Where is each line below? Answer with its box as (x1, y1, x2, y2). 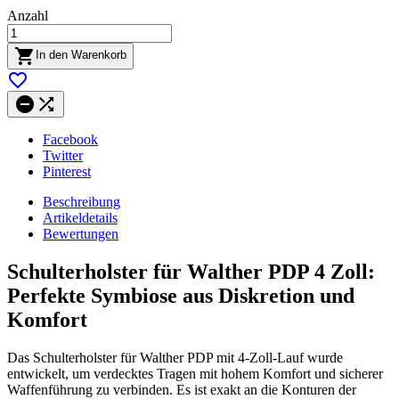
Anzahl (7, 7, 48, 23)
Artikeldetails (43, 209, 118, 225)
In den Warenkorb (36, 48, 126, 62)
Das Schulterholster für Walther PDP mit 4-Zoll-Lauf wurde (7, 349, 343, 365)
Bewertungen (43, 225, 118, 241)
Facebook (43, 131, 98, 147)
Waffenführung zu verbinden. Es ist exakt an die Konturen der (7, 381, 356, 397)
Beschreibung (43, 193, 120, 209)
